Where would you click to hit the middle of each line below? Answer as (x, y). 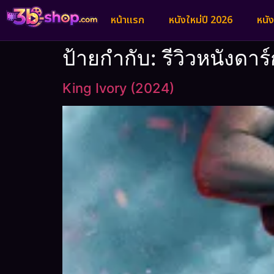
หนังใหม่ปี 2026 (201, 20)
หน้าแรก (128, 20)
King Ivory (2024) (118, 88)
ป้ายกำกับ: (112, 58)
